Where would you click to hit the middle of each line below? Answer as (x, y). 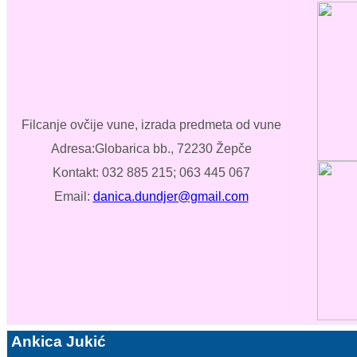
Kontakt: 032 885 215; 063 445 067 (151, 173)
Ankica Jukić (59, 342)
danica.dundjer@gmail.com (171, 197)
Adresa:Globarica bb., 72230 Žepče (151, 149)
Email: (73, 197)
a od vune (253, 125)
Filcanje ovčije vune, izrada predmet (123, 125)
